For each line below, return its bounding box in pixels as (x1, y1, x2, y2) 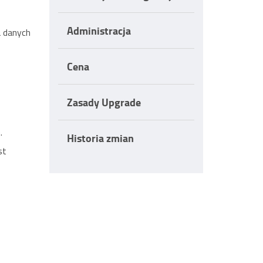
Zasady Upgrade (66, 95, 141, 110)
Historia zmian (66, 130, 134, 146)
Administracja (66, 23, 131, 38)
